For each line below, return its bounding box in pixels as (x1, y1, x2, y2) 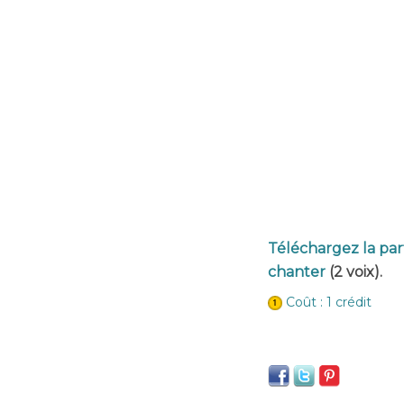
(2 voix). (326, 263, 382, 280)
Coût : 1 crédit (286, 294, 372, 310)
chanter (268, 263, 326, 280)
